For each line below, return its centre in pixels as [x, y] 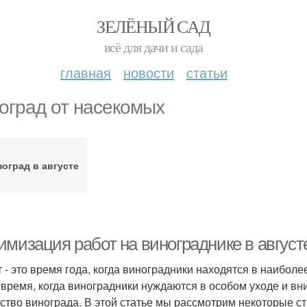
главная [86, 72]
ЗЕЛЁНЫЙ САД [153, 26]
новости [149, 72]
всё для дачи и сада [153, 47]
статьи [207, 72]
